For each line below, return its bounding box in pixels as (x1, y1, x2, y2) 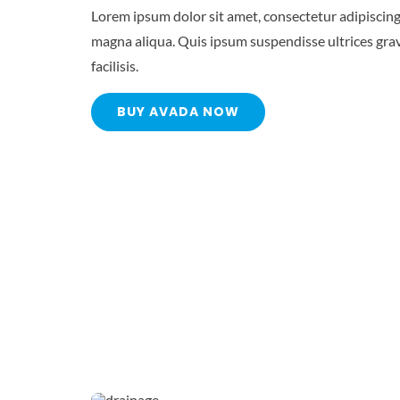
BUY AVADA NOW (116, 103, 239, 121)
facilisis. (90, 57, 138, 75)
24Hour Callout (126, 287, 348, 330)
